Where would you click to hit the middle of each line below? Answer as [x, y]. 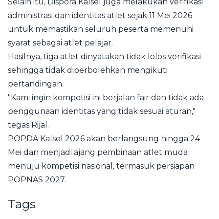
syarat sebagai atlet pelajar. [60, 43]
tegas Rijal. [28, 125]
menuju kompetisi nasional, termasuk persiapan [101, 166]
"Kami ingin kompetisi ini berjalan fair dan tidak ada [106, 98]
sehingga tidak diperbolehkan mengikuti [88, 70]
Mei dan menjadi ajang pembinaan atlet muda [98, 152]
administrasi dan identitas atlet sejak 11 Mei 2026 [100, 15]
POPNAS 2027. [37, 180]
